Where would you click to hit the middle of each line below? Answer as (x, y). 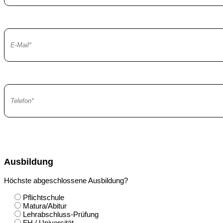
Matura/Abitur (45, 206)
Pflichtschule (44, 197)
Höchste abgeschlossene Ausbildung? (66, 180)
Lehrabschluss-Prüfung (61, 214)
